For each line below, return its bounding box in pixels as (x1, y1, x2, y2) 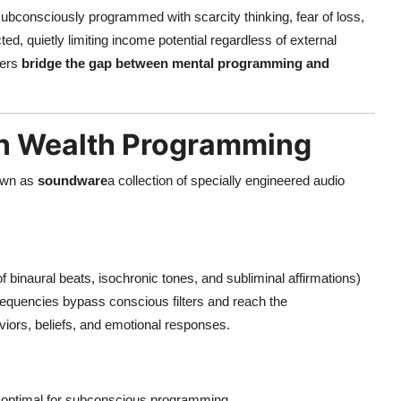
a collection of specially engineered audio (107, 173, 345, 189)
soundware (38, 173, 107, 189)
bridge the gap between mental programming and (21, 55, 329, 72)
